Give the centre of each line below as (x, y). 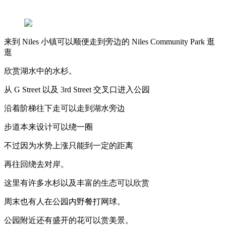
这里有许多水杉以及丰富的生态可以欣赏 (77, 183)
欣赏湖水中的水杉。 (40, 71)
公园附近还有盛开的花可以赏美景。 (69, 220)
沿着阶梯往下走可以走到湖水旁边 (65, 108)
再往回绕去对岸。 (36, 164)
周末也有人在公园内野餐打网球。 (65, 201)
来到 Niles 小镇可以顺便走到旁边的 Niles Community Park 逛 (109, 41)
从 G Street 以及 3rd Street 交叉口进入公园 (77, 89)
